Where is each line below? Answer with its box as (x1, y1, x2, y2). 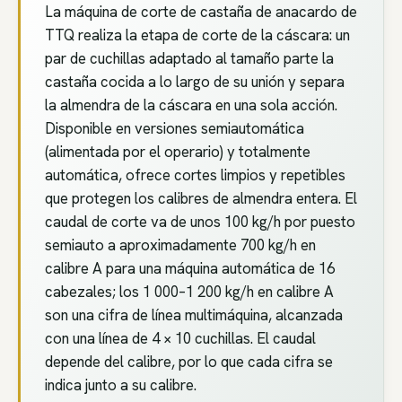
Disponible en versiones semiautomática (45, 118, 305, 139)
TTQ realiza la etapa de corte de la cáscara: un (45, 25, 351, 46)
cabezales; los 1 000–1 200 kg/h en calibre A (45, 282, 335, 302)
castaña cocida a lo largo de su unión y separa (45, 72, 345, 92)
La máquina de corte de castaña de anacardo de (45, 2, 358, 22)
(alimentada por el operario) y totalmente (45, 142, 311, 162)
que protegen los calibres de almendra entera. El (45, 188, 358, 209)
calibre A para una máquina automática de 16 (45, 258, 336, 279)
